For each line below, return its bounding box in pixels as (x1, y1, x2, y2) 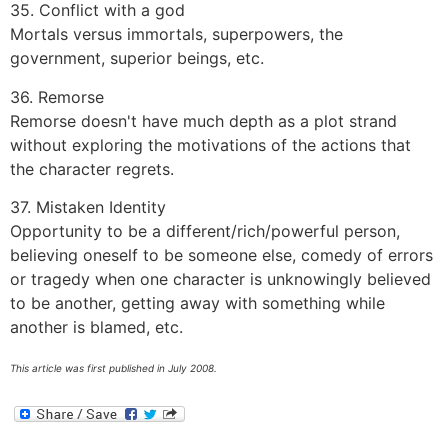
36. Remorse (10, 86, 104, 107)
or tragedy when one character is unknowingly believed (10, 269, 431, 290)
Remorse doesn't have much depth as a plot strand (10, 110, 397, 131)
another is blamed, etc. (10, 317, 183, 338)
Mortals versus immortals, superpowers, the (10, 24, 343, 45)
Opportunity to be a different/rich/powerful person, (10, 221, 400, 242)
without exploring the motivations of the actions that (10, 134, 411, 155)
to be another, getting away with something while (10, 293, 385, 314)
